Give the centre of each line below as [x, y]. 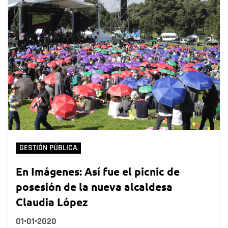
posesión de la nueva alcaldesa [94, 186]
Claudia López [52, 202]
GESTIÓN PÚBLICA [48, 148]
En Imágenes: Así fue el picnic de [98, 171]
